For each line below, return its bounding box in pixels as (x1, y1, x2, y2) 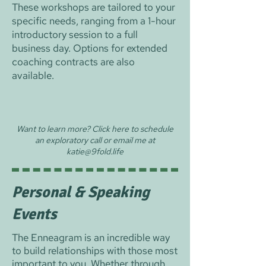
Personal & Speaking (12, 183, 150, 202)
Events (12, 205, 57, 224)
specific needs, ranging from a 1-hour (12, 14, 176, 27)
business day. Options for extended (12, 42, 167, 55)
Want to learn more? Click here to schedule (17, 123, 173, 134)
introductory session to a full (12, 28, 138, 41)
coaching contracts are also (12, 55, 135, 68)
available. (12, 69, 54, 82)
